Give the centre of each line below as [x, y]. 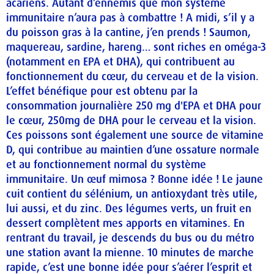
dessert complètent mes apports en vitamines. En [125, 223]
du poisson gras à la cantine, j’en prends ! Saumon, [128, 32]
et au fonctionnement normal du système [106, 164]
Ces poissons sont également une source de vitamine [135, 135]
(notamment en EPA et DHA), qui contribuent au [120, 61]
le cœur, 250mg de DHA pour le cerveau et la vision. [131, 120]
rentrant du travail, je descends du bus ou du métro [130, 238]
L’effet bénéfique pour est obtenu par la [102, 91]
